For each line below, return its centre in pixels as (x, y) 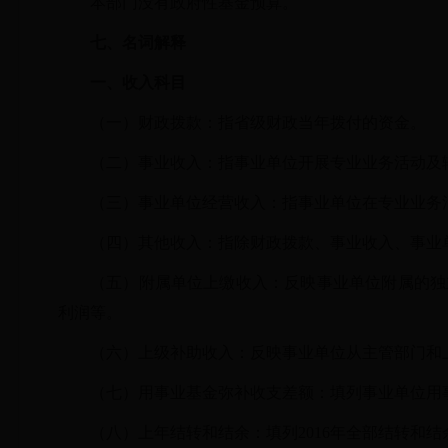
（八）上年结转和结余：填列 (194, 432)
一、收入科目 (138, 82)
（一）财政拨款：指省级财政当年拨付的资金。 (258, 122)
